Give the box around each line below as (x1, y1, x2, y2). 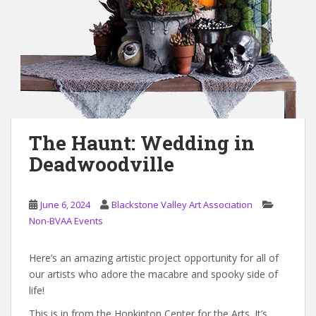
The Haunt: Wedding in (29, 130, 255, 156)
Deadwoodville (29, 151, 174, 177)
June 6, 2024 (40, 198, 90, 211)
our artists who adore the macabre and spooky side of (29, 267, 278, 281)
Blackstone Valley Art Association (111, 198, 253, 211)
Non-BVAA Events (29, 214, 103, 227)
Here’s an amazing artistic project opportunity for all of (29, 251, 279, 265)
